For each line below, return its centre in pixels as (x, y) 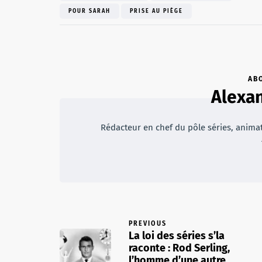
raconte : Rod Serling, (179, 248)
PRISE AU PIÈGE (156, 11)
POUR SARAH (89, 11)
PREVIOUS (148, 223)
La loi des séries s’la (177, 235)
